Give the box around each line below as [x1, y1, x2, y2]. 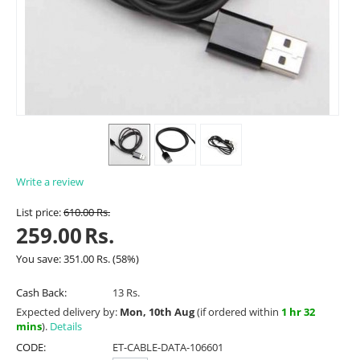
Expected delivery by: [16, 305, 120, 319]
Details [50, 319, 82, 333]
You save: [16, 252, 63, 266]
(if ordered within [194, 305, 281, 319]
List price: [16, 205, 61, 219]
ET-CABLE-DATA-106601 [112, 340, 223, 354]
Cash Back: [16, 285, 67, 300]
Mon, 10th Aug [120, 305, 194, 319]
